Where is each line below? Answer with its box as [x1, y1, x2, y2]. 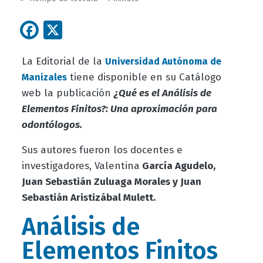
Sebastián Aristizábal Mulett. [21, 191, 156, 204]
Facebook [39, 17, 119, 40]
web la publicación [21, 87, 114, 100]
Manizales [21, 72, 67, 83]
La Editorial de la [21, 55, 105, 68]
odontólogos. [21, 119, 82, 131]
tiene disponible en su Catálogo [66, 71, 221, 84]
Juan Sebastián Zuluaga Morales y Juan [21, 176, 201, 188]
